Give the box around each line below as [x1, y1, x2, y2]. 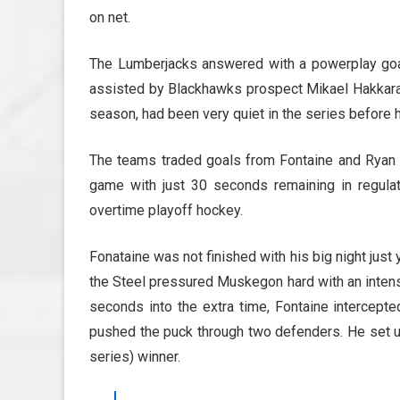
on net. [89, 9, 130, 27]
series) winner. [89, 348, 180, 366]
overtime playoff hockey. [89, 202, 243, 220]
